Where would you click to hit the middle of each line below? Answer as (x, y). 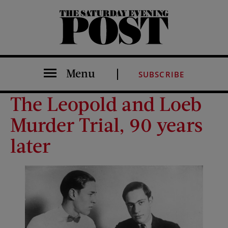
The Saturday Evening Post (67, 44)
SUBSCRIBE (161, 74)
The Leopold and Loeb (106, 103)
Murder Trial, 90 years (106, 124)
